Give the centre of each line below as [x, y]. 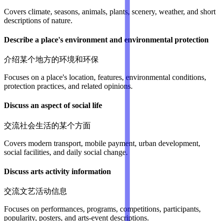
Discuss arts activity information [57, 172]
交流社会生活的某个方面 [47, 125]
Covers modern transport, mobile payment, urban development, [102, 143]
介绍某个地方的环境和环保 [51, 60]
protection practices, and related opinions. [68, 86]
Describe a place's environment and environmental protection [106, 39]
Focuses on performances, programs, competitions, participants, [102, 209]
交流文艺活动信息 [36, 191]
